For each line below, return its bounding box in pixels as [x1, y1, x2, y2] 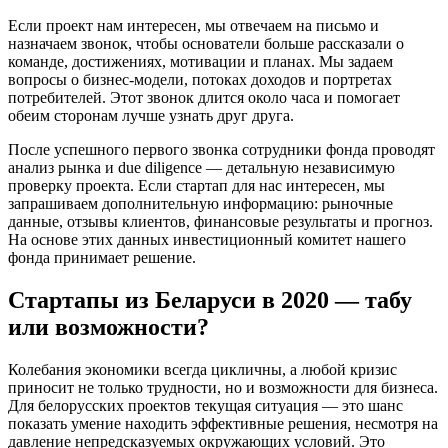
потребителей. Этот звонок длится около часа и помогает [8, 89, 400, 107]
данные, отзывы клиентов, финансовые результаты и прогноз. [8, 213, 433, 231]
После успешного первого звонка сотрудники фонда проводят [8, 141, 435, 159]
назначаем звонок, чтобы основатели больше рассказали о [8, 35, 404, 53]
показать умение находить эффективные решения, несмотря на [8, 415, 438, 433]
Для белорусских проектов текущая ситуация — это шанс [8, 397, 403, 415]
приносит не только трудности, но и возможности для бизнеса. [8, 379, 438, 397]
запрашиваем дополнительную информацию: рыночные [8, 195, 393, 213]
